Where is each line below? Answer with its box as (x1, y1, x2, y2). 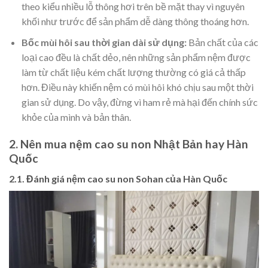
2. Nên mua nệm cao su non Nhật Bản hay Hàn (9, 136, 248, 151)
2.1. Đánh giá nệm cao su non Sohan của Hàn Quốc (9, 173, 227, 185)
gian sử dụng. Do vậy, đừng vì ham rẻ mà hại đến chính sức (21, 96, 258, 108)
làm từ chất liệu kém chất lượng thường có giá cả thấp (21, 66, 246, 78)
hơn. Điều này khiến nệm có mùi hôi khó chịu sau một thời (21, 81, 254, 93)
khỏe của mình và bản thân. (21, 111, 131, 123)
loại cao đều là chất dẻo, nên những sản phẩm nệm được (21, 51, 251, 63)
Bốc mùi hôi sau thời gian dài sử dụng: (21, 36, 187, 48)
